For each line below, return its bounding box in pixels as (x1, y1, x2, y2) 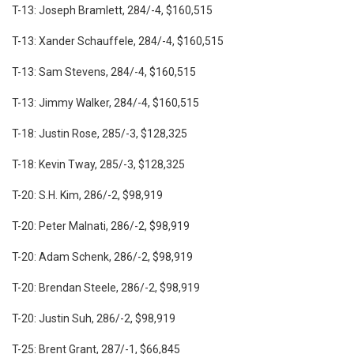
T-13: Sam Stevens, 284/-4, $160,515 (12, 65, 196, 78)
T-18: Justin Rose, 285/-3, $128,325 (12, 126, 187, 140)
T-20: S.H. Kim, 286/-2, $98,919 (12, 188, 163, 201)
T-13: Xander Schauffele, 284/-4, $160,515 (12, 34, 224, 47)
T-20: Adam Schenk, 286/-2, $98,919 (12, 250, 193, 263)
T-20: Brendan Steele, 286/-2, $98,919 (12, 281, 200, 294)
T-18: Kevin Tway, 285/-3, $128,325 (12, 157, 185, 171)
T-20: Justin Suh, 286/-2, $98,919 (12, 311, 175, 325)
